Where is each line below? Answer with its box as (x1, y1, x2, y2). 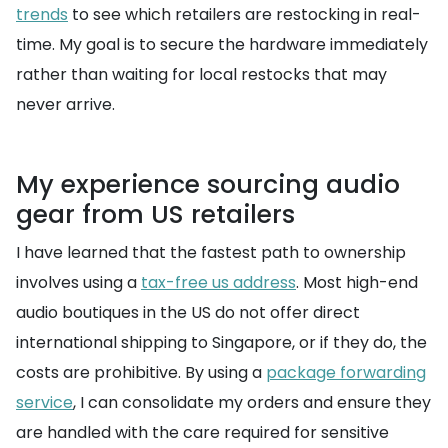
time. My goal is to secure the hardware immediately (16, 33, 428, 57)
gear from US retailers (16, 197, 295, 233)
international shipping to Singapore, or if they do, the (16, 331, 427, 355)
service (16, 391, 73, 415)
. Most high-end (296, 271, 418, 295)
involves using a (16, 271, 141, 295)
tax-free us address (141, 271, 296, 295)
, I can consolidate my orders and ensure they (73, 391, 431, 415)
